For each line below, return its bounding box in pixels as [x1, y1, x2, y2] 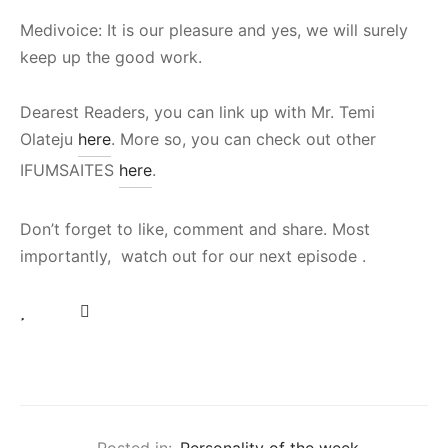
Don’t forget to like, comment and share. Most [20, 218, 370, 239]
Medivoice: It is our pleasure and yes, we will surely [20, 19, 408, 40]
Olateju [20, 128, 78, 149]
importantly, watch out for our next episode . [20, 245, 366, 266]
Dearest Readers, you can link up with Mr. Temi [20, 101, 375, 122]
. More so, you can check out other [111, 128, 376, 149]
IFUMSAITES [20, 159, 119, 180]
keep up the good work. [20, 46, 202, 67]
